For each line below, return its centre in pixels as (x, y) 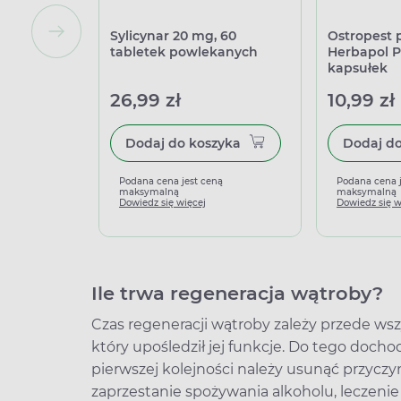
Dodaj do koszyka (215, 143)
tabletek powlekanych (184, 52)
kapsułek (358, 68)
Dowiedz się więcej (162, 203)
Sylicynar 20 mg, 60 (173, 36)
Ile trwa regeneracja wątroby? (237, 293)
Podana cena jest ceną (171, 181)
